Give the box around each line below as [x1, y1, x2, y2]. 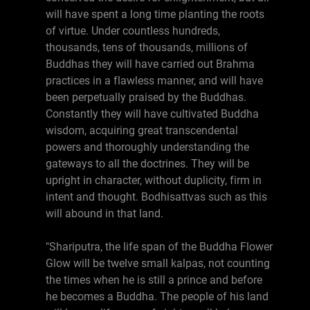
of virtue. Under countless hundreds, [46, 24, 220, 37]
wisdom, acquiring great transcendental [46, 124, 238, 137]
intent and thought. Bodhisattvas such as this [46, 190, 267, 203]
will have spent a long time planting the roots [46, 8, 264, 21]
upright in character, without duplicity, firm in [46, 174, 262, 187]
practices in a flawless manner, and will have [46, 74, 263, 87]
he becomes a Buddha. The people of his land [46, 290, 268, 303]
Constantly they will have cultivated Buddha [46, 107, 259, 120]
